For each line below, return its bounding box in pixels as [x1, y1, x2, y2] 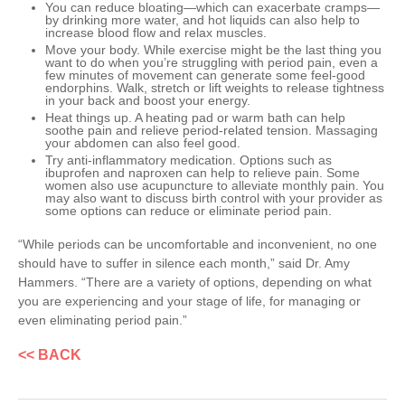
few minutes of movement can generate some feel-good [45, 68, 365, 83]
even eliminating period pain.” [18, 313, 187, 328]
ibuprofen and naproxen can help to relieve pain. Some [45, 165, 360, 181]
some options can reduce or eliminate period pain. [45, 203, 332, 219]
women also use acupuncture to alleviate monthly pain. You [45, 178, 384, 193]
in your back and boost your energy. [45, 93, 250, 108]
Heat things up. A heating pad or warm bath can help [45, 110, 345, 126]
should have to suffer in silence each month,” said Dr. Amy [18, 256, 350, 271]
